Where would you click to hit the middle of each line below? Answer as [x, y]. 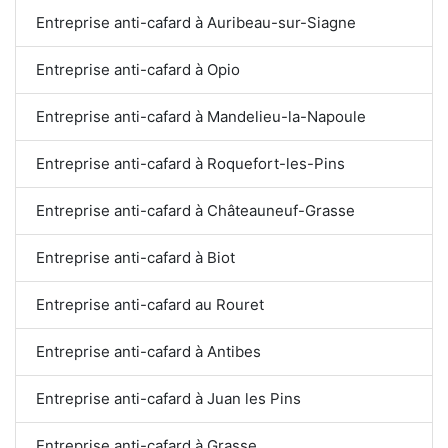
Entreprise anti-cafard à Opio [138, 69]
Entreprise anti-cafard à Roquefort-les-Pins [190, 163]
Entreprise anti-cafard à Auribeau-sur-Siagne [196, 22]
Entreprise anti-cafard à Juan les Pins [168, 398]
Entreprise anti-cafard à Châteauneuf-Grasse [195, 210]
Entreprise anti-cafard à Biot [135, 257]
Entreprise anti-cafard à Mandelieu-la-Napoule [201, 116]
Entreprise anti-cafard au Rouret [150, 304]
